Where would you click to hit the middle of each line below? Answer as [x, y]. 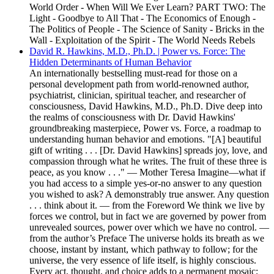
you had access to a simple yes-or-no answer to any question [146, 183]
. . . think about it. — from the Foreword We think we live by [147, 205]
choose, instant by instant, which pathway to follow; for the [143, 249]
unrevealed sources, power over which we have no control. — [149, 227]
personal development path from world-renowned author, [139, 84]
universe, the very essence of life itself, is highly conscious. [143, 260]
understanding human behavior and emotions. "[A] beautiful [145, 139]
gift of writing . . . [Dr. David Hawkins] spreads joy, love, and [148, 150]
